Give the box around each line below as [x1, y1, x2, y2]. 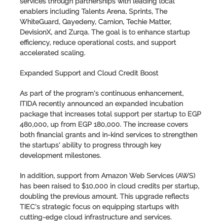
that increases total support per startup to [48, 110, 187, 118]
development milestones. [20, 151, 101, 159]
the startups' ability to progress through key [20, 141, 161, 149]
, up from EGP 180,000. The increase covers [47, 120, 188, 128]
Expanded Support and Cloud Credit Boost [20, 69, 158, 77]
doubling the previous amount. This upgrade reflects [20, 192, 189, 200]
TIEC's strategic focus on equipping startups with [20, 202, 179, 211]
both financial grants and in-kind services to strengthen [20, 130, 197, 139]
